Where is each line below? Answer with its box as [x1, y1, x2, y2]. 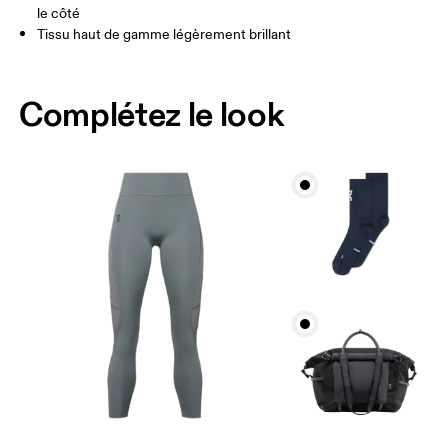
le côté [37, 5, 81, 23]
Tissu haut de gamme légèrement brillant [37, 26, 292, 44]
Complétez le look [19, 92, 284, 135]
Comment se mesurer [19, 19, 178, 40]
